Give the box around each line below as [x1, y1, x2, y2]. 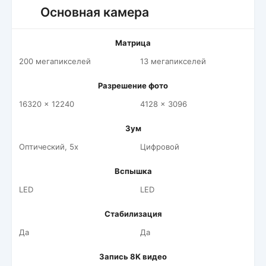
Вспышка [114, 166, 152, 176]
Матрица [115, 38, 151, 47]
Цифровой [140, 142, 179, 151]
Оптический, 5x [19, 142, 78, 151]
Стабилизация [104, 209, 162, 218]
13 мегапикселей [140, 56, 206, 66]
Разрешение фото [98, 81, 168, 90]
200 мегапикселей [19, 56, 91, 66]
